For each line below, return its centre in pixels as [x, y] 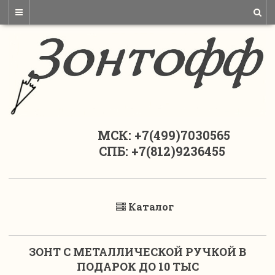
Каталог [151, 207]
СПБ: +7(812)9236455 [137, 151]
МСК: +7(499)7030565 [137, 135]
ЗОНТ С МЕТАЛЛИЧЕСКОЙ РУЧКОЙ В [137, 252]
